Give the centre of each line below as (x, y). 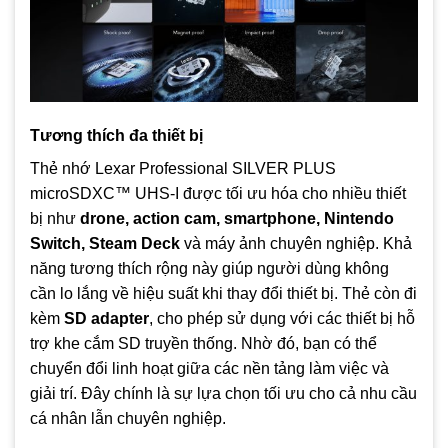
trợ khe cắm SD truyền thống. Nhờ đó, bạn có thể (203, 344)
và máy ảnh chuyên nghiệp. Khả (296, 244)
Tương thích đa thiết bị (116, 136)
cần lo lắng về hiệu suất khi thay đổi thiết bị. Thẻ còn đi (223, 294)
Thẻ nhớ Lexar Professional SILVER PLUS (183, 169)
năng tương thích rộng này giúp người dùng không (209, 269)
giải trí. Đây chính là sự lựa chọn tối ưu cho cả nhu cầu (223, 394)
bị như (55, 219)
